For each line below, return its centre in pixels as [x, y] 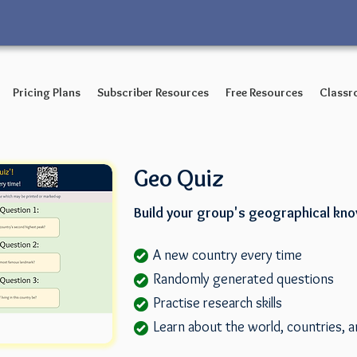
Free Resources [265, 92]
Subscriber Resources [153, 92]
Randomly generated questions [234, 279]
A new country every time [218, 255]
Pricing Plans [46, 92]
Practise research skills [208, 303]
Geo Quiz [179, 178]
